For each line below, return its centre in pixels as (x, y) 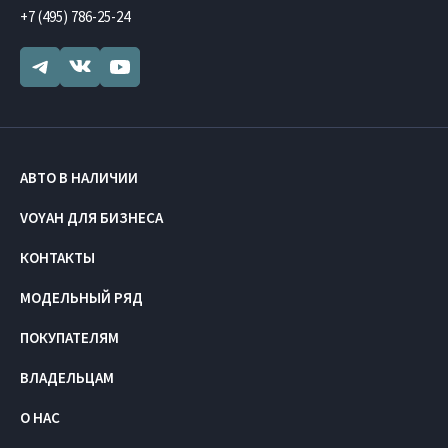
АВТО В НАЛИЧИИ (79, 177)
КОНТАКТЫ (57, 257)
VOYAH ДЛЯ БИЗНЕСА (91, 217)
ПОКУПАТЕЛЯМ (69, 337)
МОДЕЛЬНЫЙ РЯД (81, 297)
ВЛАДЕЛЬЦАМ (67, 377)
